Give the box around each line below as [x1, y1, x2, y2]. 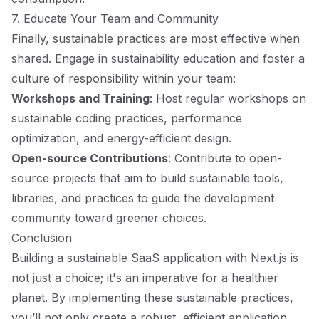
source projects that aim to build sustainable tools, [11, 171, 283, 185]
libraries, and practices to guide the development [11, 191, 274, 205]
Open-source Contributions [11, 151, 168, 165]
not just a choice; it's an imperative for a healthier [11, 271, 278, 285]
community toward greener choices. [11, 211, 206, 225]
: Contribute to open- [168, 151, 282, 165]
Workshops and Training [11, 91, 150, 105]
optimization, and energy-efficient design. [11, 131, 231, 145]
